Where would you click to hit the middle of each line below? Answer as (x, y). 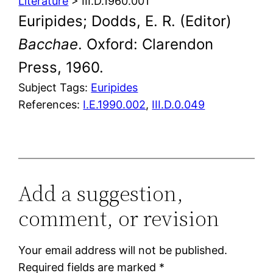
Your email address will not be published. (123, 250)
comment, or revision (119, 218)
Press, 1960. (61, 67)
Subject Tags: (55, 87)
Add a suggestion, (101, 193)
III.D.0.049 (179, 104)
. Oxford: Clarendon (146, 44)
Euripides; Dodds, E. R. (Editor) (125, 21)
